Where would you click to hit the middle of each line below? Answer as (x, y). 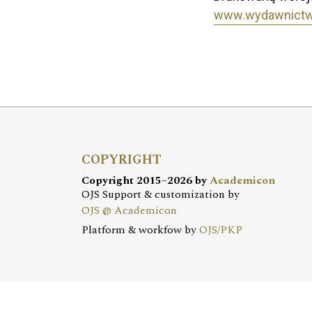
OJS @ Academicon (129, 211)
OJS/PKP (221, 230)
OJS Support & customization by (161, 195)
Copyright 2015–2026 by (146, 181)
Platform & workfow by (140, 230)
